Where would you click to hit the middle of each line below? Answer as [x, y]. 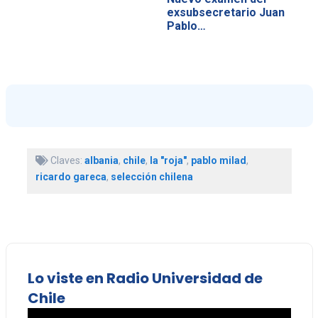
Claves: [66, 160]
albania [101, 160]
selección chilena [152, 176]
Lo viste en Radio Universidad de [145, 278]
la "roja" [168, 160]
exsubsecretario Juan [226, 13]
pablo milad [218, 160]
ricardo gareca [71, 176]
